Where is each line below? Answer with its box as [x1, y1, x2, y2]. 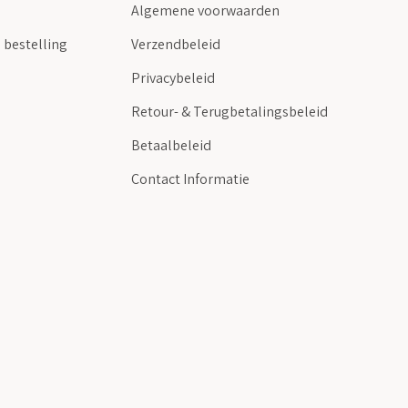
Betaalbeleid [131, 136, 211, 156]
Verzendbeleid [131, 35, 220, 55]
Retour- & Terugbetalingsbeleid [131, 102, 328, 122]
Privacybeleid [131, 68, 215, 88]
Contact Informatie [131, 169, 250, 189]
